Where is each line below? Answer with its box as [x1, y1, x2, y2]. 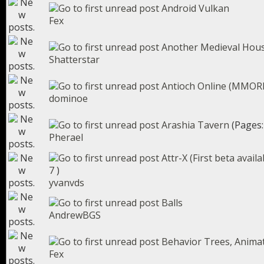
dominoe [49, 92, 88, 105]
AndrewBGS [49, 209, 101, 222]
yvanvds [49, 176, 84, 189]
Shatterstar [49, 53, 100, 66]
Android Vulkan [161, 2, 229, 15]
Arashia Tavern [161, 118, 229, 131]
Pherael [49, 131, 83, 144]
